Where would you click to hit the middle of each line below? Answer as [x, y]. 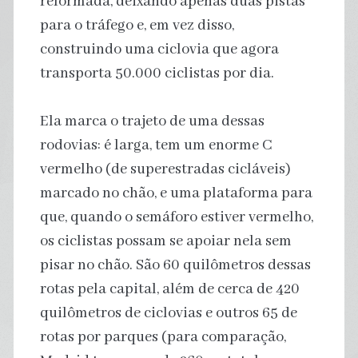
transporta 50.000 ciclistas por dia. [157, 73]
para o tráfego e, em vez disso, [137, 25]
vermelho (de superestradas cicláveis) [165, 169]
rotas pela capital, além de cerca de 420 [169, 289]
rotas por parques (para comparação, [163, 337]
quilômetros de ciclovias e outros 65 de [168, 313]
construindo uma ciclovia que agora [159, 49]
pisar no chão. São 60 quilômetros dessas [175, 265]
